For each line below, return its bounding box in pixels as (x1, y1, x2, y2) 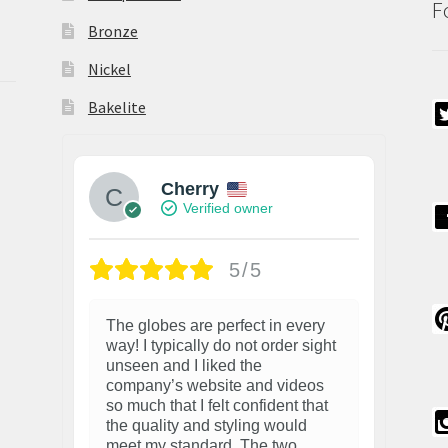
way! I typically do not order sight (106, 337, 337, 355)
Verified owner (183, 199, 274, 216)
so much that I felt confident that (106, 397, 329, 415)
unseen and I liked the (106, 357, 263, 375)
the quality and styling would (106, 417, 308, 435)
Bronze (87, 20, 138, 41)
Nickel (87, 58, 131, 79)
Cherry (161, 178, 220, 199)
